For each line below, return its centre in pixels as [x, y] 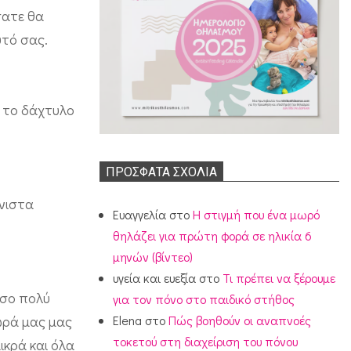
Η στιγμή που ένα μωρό [257, 215]
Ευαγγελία [140, 215]
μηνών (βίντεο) [153, 257]
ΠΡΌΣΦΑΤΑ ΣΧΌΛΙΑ [161, 172]
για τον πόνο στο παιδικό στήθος [204, 299]
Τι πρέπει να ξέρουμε [279, 278]
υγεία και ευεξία [155, 278]
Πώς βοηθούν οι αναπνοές [240, 320]
